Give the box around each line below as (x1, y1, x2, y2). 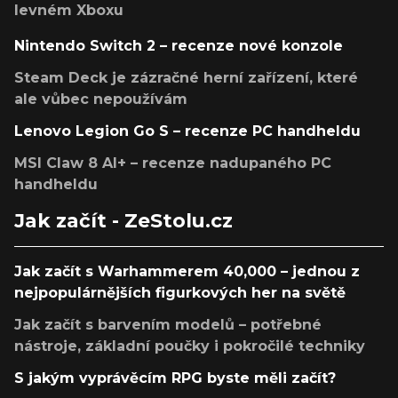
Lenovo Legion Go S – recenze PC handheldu (14, 123, 361, 140)
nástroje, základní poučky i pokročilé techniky (14, 338, 365, 355)
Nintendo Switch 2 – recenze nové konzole (14, 37, 343, 55)
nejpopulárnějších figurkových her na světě (14, 284, 346, 302)
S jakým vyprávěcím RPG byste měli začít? (14, 370, 336, 387)
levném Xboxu (14, 2, 123, 20)
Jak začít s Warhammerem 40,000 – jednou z (14, 263, 360, 281)
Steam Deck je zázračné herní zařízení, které (14, 69, 358, 87)
